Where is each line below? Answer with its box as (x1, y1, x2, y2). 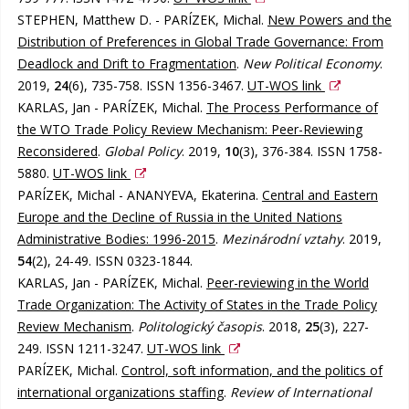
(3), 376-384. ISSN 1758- (238, 142, 383, 160)
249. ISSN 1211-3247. (16, 339, 147, 357)
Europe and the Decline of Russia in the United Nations (16, 207, 342, 225)
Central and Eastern (261, 185, 378, 204)
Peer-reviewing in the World (205, 273, 369, 291)
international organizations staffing (16, 383, 224, 401)
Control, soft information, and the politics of (121, 361, 383, 379)
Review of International (229, 383, 372, 401)
